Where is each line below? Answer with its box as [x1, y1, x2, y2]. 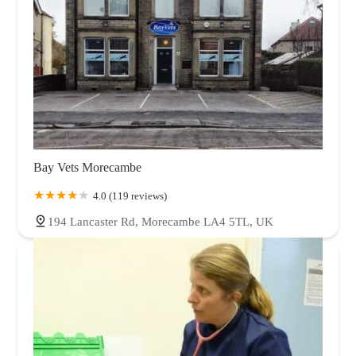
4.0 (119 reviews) [93, 189, 167, 202]
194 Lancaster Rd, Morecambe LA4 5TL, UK [48, 215, 273, 228]
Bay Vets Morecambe [33, 160, 141, 174]
